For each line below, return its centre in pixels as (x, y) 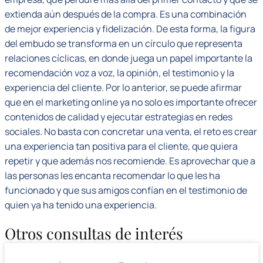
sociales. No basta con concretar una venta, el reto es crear (131, 131)
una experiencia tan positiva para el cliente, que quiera (121, 146)
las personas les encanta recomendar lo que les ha (112, 176)
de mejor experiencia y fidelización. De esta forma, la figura (130, 29)
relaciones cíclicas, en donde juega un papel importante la (129, 58)
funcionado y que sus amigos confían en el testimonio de (126, 190)
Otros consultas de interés (94, 234)
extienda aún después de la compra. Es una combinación (126, 14)
